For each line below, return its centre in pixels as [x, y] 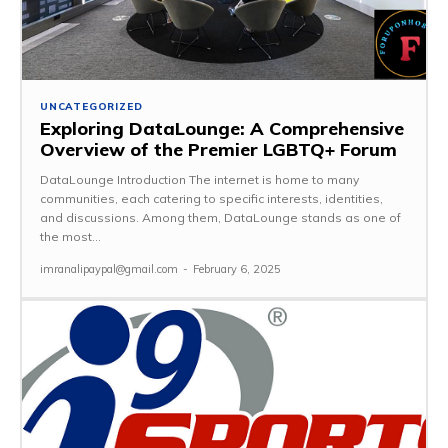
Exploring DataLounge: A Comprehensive [222, 129]
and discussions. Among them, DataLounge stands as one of [220, 218]
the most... [70, 237]
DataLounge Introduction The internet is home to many [199, 180]
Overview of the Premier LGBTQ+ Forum [218, 150]
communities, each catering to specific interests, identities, [211, 199]
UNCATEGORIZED [91, 107]
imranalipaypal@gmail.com [109, 269]
